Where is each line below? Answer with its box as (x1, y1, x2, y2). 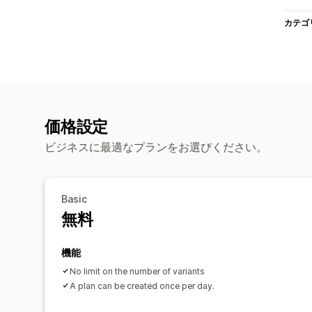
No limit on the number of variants (70, 265, 205, 276)
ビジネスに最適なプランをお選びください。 (45, 139, 267, 154)
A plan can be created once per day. (70, 280, 214, 291)
